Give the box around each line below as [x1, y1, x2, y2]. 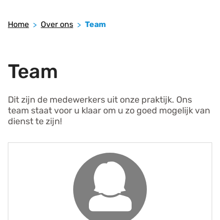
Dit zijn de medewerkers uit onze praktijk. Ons [8, 94, 192, 105]
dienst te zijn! [8, 116, 62, 127]
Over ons [41, 20, 73, 29]
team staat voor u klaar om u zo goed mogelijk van [8, 105, 210, 116]
